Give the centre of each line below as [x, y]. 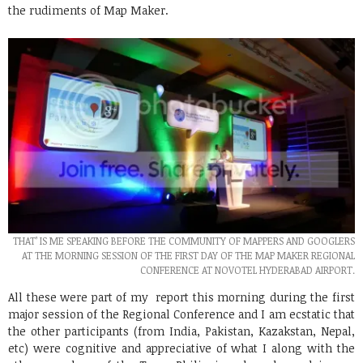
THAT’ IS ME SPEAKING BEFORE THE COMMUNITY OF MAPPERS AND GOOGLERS [184, 240]
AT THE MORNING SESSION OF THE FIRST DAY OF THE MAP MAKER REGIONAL [188, 255]
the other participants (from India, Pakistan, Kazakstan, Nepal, [181, 331]
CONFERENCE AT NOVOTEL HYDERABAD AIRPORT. [248, 269]
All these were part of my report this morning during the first [181, 297]
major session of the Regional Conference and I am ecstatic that [181, 314]
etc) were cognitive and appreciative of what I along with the [181, 348]
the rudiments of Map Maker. [88, 11]
